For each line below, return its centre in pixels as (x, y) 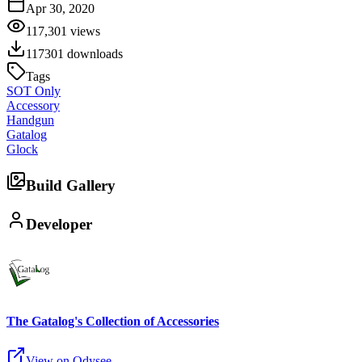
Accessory (33, 105)
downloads (93, 53)
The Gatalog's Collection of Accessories (113, 322)
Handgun (30, 120)
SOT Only (34, 90)
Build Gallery (71, 186)
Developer (59, 225)
